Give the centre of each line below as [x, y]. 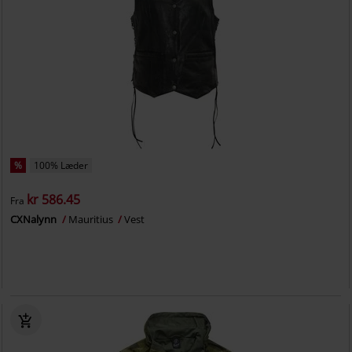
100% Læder [61, 165]
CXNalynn [35, 219]
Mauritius [92, 219]
